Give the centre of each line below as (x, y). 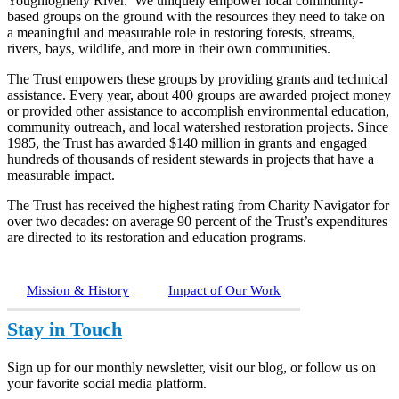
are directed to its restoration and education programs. (157, 237)
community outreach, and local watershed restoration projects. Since (198, 126)
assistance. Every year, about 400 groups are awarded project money (199, 94)
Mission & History (78, 290)
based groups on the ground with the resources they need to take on (196, 16)
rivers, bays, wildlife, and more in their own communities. (169, 48)
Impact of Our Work (224, 290)
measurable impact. (61, 175)
